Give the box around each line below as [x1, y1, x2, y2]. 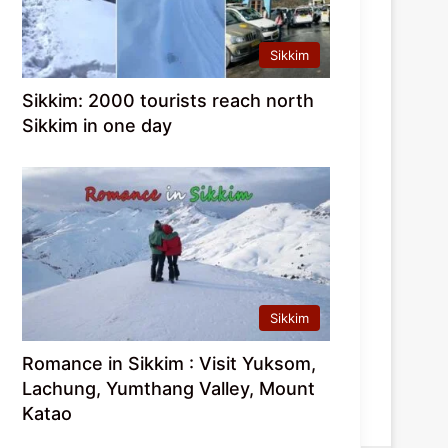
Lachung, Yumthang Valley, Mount [22, 377, 316, 399]
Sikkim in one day [22, 114, 173, 136]
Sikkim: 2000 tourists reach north [22, 89, 315, 111]
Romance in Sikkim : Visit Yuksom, [22, 352, 317, 374]
